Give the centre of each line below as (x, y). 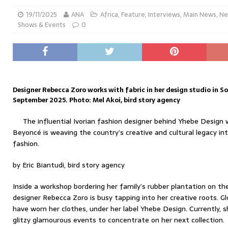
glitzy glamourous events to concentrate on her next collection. (119, 220)
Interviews (164, 15)
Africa (109, 15)
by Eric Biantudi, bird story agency (69, 165)
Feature (133, 15)
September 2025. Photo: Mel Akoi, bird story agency (96, 100)
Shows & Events (42, 25)
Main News (200, 15)
